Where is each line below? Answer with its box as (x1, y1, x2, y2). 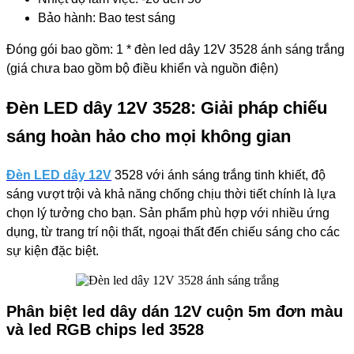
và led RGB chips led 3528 (6, 321, 204, 339)
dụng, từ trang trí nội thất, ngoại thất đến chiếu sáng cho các (6, 225, 340, 239)
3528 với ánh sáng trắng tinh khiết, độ (111, 168, 326, 183)
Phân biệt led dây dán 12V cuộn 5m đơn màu (6, 303, 343, 321)
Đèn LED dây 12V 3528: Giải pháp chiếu (6, 98, 327, 119)
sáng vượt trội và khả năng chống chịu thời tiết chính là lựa (6, 187, 336, 201)
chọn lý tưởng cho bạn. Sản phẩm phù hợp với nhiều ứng (6, 206, 330, 220)
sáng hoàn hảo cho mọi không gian (6, 126, 291, 147)
